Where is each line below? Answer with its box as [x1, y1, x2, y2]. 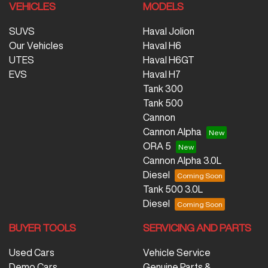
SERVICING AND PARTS [143, 222, 251, 233]
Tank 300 [143, 83, 183, 93]
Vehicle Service [143, 247, 211, 257]
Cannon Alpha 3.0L [143, 155, 221, 165]
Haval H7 [143, 69, 181, 79]
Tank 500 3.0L [143, 184, 203, 194]
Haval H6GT [143, 54, 194, 65]
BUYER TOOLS [9, 222, 76, 233]
